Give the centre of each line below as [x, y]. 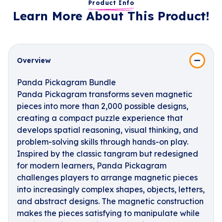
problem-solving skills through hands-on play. [103, 142]
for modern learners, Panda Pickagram [92, 166]
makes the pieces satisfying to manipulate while [108, 213]
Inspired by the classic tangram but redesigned [108, 154]
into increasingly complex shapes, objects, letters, [111, 189]
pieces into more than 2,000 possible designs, [103, 106]
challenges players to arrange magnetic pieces [107, 177]
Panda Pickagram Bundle [66, 82]
